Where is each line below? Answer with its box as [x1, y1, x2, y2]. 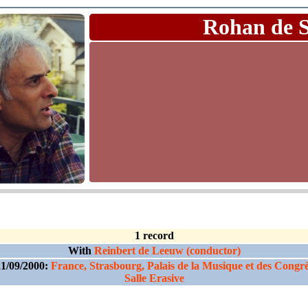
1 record [134, 230, 174, 241]
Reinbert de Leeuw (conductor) [93, 245, 241, 256]
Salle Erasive [124, 272, 184, 284]
